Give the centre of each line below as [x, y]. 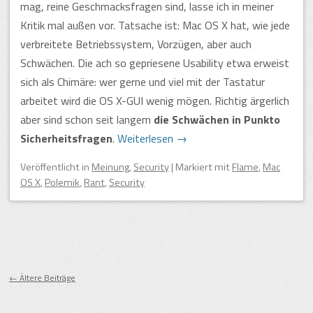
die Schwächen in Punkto [217, 119]
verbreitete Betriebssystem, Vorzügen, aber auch [136, 44]
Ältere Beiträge [46, 277]
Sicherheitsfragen [66, 138]
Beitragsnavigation [65, 268]
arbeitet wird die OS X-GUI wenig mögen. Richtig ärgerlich [155, 100]
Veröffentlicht [51, 167]
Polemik [62, 182]
